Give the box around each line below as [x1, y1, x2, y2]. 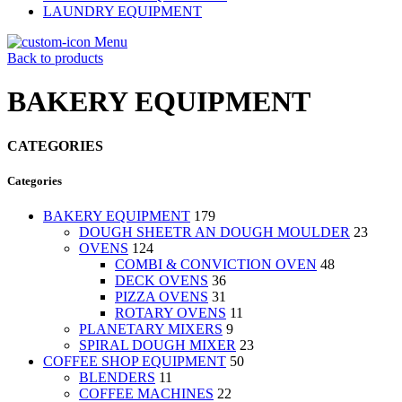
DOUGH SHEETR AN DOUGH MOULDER [79, 224, 350, 240]
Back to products [7, 50, 103, 66]
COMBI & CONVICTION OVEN [115, 257, 317, 273]
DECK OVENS [115, 273, 208, 289]
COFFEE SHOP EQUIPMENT [43, 354, 226, 370]
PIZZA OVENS [115, 289, 208, 305]
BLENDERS [79, 370, 155, 386]
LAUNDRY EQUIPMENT [43, 4, 202, 19]
